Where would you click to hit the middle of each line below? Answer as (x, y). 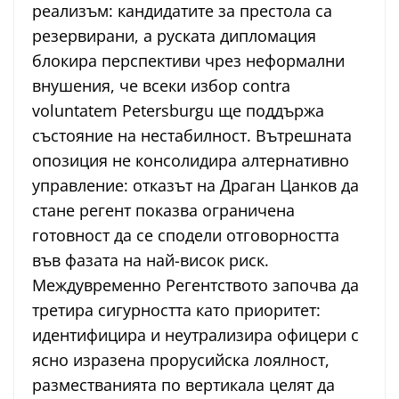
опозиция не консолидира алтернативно (191, 161)
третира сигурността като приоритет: (176, 310)
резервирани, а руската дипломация (174, 36)
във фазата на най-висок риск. (151, 261)
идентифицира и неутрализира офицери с (195, 335)
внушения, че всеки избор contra (161, 86)
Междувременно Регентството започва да (195, 285)
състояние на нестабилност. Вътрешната (192, 136)
